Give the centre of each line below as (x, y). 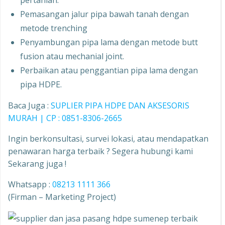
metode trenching (54, 28)
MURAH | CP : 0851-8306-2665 (65, 118)
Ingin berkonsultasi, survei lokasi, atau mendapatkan (108, 139)
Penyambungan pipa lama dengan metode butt (109, 42)
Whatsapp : (30, 184)
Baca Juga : (29, 105)
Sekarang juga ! (37, 164)
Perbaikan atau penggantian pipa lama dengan (109, 70)
